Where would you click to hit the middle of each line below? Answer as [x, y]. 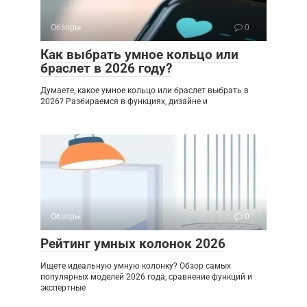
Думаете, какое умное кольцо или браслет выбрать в [145, 91]
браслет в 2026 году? [106, 69]
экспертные [63, 288]
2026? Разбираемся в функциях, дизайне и [124, 102]
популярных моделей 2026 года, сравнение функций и [146, 277]
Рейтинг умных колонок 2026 [133, 244]
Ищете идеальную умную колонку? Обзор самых [136, 266]
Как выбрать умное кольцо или [139, 55]
